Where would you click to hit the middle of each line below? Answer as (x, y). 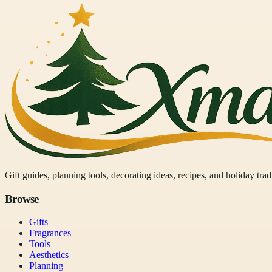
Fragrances (50, 233)
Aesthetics (49, 255)
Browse (22, 199)
